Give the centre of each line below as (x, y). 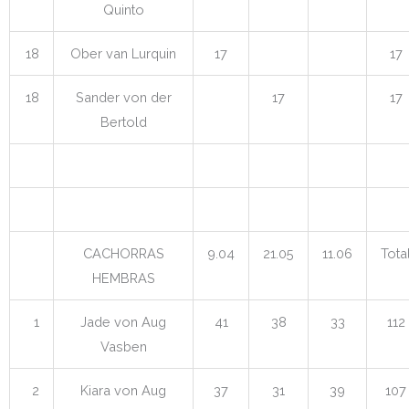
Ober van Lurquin (123, 53)
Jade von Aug (123, 321)
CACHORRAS (123, 253)
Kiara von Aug (123, 390)
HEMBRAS (123, 278)
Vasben (123, 346)
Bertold (123, 121)
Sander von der (123, 97)
